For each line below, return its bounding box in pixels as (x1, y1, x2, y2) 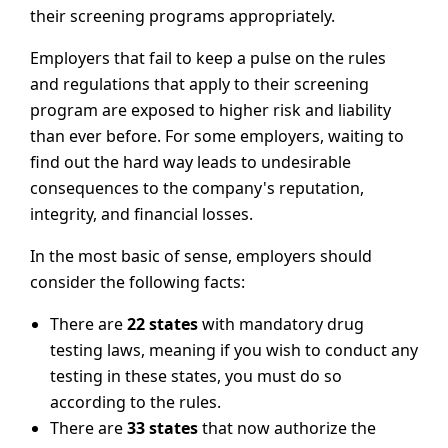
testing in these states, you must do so (50, 365, 342, 388)
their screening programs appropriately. (30, 5, 335, 28)
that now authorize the (198, 417, 376, 440)
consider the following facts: (30, 271, 245, 294)
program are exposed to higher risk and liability (30, 99, 391, 122)
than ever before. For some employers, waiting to (30, 125, 404, 148)
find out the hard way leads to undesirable (30, 151, 351, 174)
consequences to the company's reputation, (30, 177, 364, 200)
